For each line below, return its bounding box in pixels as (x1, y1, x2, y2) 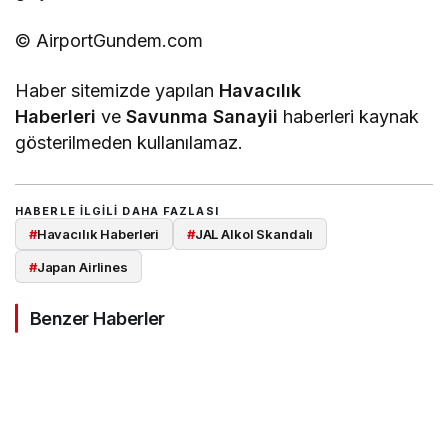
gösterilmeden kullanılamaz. (15, 132, 244, 154)
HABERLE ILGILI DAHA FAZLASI (15, 204, 219, 219)
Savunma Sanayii (126, 106, 279, 128)
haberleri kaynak (278, 106, 420, 128)
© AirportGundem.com (15, 30, 204, 52)
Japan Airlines (36, 258, 128, 275)
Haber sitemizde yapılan (15, 80, 220, 102)
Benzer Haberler (30, 307, 165, 329)
